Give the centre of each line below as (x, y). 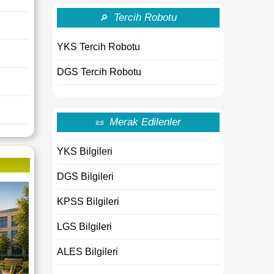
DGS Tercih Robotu (99, 72)
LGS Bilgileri (84, 227)
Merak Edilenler (145, 122)
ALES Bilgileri (87, 252)
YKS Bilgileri (85, 151)
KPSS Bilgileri (88, 202)
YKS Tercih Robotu (98, 47)
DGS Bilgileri (85, 176)
